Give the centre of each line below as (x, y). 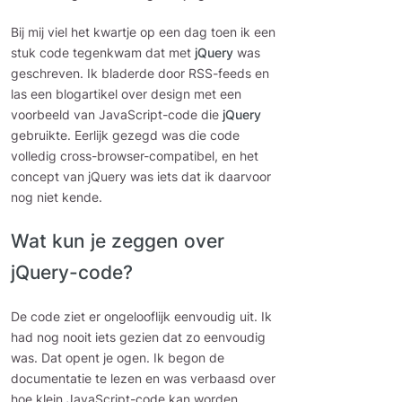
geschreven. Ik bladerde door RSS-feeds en (140, 74)
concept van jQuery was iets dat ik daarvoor (141, 177)
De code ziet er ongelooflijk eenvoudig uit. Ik (141, 317)
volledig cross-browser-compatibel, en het (135, 156)
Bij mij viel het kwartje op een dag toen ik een (143, 32)
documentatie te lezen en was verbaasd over (143, 379)
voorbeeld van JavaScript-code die (117, 115)
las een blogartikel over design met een (126, 94)
